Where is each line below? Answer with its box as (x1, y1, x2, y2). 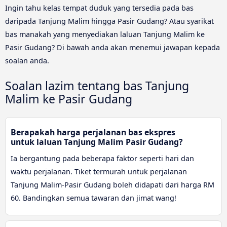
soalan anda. (5, 56, 49, 66)
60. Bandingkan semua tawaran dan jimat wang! (11, 193, 176, 203)
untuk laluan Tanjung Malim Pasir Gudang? (11, 136, 183, 148)
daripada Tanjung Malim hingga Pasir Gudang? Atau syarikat (5, 16, 214, 26)
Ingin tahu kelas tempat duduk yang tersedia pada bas (5, 3, 194, 13)
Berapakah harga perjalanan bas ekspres (11, 127, 175, 138)
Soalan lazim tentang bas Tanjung (5, 78, 189, 94)
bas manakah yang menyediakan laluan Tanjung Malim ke (5, 29, 205, 40)
